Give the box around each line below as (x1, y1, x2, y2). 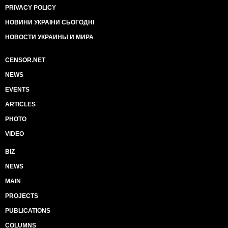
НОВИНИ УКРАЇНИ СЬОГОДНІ (5, 19, 94, 26)
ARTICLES (5, 101, 36, 108)
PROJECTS (5, 192, 38, 199)
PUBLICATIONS (5, 207, 50, 214)
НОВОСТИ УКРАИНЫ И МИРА (5, 34, 94, 41)
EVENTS (5, 86, 30, 93)
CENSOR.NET (5, 56, 45, 64)
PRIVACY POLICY (5, 4, 56, 11)
